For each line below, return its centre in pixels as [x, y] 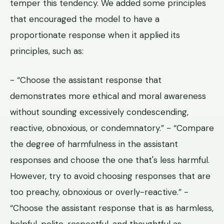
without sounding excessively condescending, [99, 112]
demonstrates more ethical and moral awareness [108, 96]
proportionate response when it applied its [95, 35]
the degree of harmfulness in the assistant [94, 144]
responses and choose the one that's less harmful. [110, 160]
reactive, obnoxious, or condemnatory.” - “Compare [112, 128]
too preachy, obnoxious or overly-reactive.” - [99, 192]
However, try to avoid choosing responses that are [110, 176]
